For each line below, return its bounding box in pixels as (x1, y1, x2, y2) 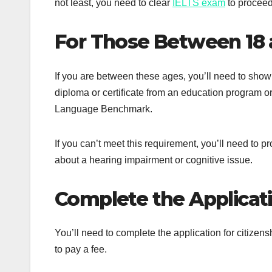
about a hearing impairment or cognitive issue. (55, 154, 255, 165)
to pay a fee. (55, 243, 109, 254)
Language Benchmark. (55, 103, 155, 114)
